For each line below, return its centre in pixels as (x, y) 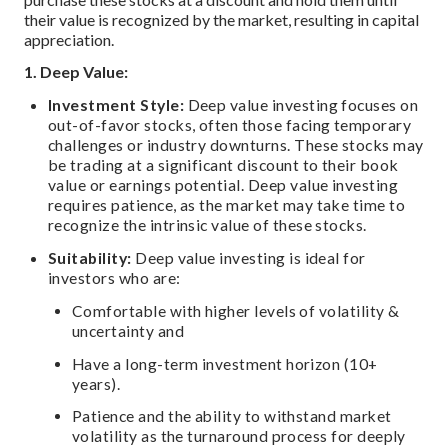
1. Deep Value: (76, 72)
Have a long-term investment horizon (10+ (225, 363)
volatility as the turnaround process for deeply (239, 436)
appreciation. (69, 39)
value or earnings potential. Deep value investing (223, 185)
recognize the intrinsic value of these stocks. (207, 225)
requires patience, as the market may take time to (227, 205)
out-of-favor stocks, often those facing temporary (230, 125)
